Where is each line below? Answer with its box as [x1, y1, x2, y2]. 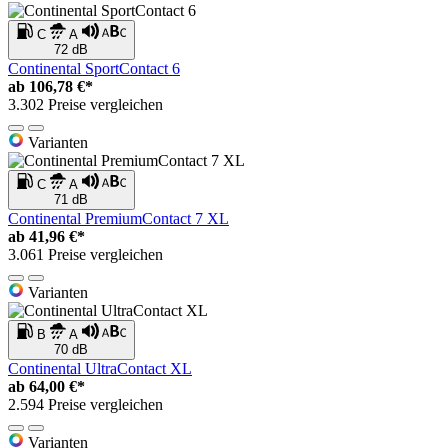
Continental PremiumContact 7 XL [8, 210, 229, 228]
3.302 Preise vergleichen [8, 96, 163, 114]
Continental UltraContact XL [8, 360, 192, 378]
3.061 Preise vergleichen [8, 246, 163, 264]
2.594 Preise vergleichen [8, 396, 163, 414]
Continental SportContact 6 [8, 60, 180, 78]
